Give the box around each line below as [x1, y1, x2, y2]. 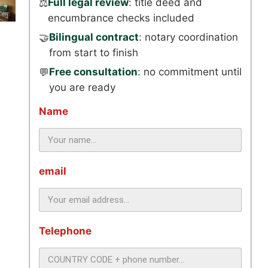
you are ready [49, 81, 115, 93]
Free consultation [49, 66, 138, 78]
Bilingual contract [49, 31, 139, 43]
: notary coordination [139, 31, 238, 43]
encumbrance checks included [48, 12, 194, 24]
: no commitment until [138, 66, 242, 78]
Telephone [39, 225, 92, 237]
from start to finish [49, 47, 138, 59]
